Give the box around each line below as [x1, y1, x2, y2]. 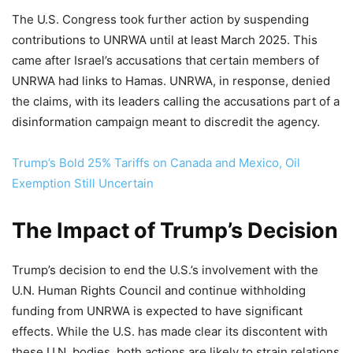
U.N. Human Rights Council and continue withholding [12, 283, 306, 298]
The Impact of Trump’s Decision [12, 217, 338, 243]
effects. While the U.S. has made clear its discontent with [12, 324, 328, 339]
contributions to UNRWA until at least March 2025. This [12, 32, 318, 47]
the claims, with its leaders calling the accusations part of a [12, 94, 340, 109]
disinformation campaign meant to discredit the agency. [12, 114, 320, 129]
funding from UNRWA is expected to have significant [12, 303, 303, 318]
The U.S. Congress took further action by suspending [12, 12, 309, 27]
